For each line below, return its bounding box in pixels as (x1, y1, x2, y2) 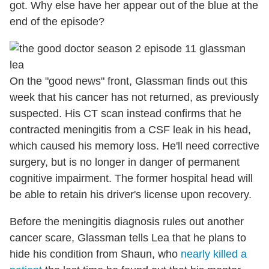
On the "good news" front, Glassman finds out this (10, 75, 247, 88)
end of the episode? (10, 16, 104, 28)
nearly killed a (181, 248, 247, 261)
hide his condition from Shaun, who (10, 248, 181, 261)
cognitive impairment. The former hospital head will (10, 172, 253, 185)
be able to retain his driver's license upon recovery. (10, 189, 252, 201)
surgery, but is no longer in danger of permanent (10, 156, 240, 169)
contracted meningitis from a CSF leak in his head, (10, 124, 251, 136)
